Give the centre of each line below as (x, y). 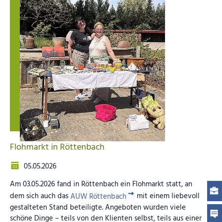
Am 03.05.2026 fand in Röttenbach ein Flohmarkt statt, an (101, 185)
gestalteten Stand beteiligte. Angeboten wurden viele (98, 207)
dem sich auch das (40, 196)
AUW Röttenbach (98, 196)
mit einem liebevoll (167, 196)
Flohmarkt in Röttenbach (57, 148)
